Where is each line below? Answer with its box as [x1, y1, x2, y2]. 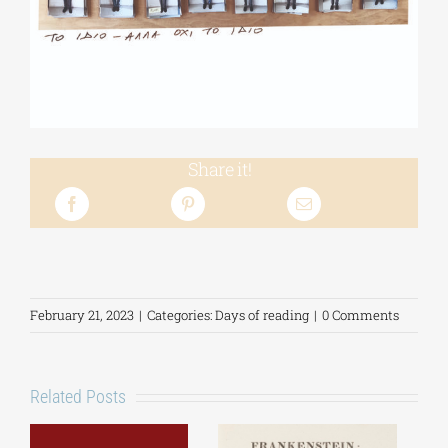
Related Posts [30, 385, 126, 407]
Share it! [187, 156, 252, 181]
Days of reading [215, 305, 309, 324]
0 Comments [322, 305, 399, 324]
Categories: [147, 305, 215, 324]
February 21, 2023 [30, 305, 134, 324]
